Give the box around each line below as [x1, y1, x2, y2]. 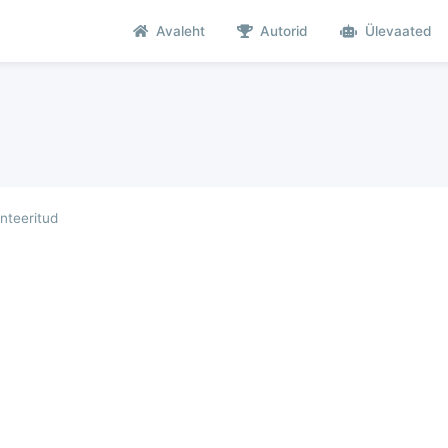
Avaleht [156, 22, 205, 39]
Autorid [260, 22, 308, 39]
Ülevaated [365, 22, 432, 39]
